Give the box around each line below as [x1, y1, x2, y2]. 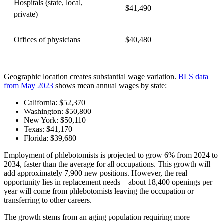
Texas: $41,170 [24, 125, 72, 134]
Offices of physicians [14, 35, 80, 44]
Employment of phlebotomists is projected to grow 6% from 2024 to [4, 151, 218, 160]
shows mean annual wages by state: [53, 81, 167, 90]
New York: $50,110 [24, 116, 86, 125]
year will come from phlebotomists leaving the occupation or [4, 187, 194, 196]
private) [14, 10, 38, 19]
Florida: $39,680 [24, 134, 76, 143]
